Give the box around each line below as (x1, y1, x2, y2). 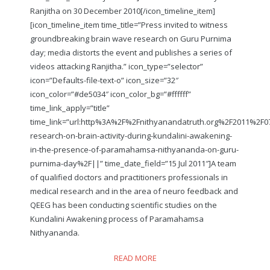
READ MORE (113, 253, 157, 263)
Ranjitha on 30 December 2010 (30, 5, 140, 16)
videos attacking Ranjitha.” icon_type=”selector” (30, 60, 203, 72)
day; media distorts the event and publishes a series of (30, 46, 232, 58)
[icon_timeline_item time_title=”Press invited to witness (30, 19, 228, 30)
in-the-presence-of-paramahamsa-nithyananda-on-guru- (30, 143, 239, 155)
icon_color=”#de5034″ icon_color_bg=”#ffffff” (30, 88, 191, 99)
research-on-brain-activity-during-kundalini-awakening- (30, 130, 232, 141)
